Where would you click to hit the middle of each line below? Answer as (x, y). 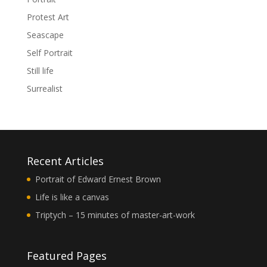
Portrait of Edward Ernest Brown (98, 179)
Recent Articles (65, 161)
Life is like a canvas (72, 197)
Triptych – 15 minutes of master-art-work (115, 215)
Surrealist (44, 88)
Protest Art (48, 17)
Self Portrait (49, 52)
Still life (40, 70)
